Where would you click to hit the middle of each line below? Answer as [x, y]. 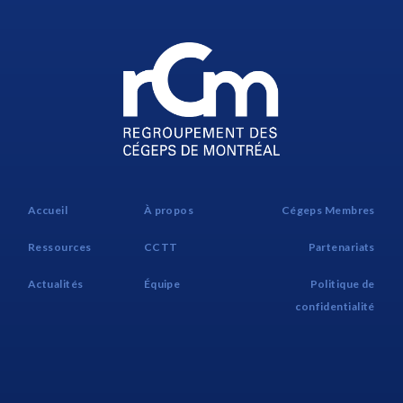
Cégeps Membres [328, 210]
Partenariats [341, 246]
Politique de [342, 283]
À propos [169, 210]
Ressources [60, 246]
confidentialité [335, 306]
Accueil [48, 210]
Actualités [56, 283]
